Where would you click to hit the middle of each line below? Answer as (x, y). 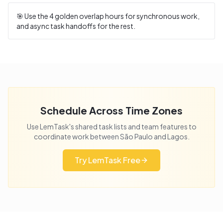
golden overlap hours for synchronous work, (127, 16)
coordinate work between (77, 136)
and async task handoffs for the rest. (76, 26)
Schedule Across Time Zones (111, 110)
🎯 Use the (33, 16)
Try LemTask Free (108, 160)
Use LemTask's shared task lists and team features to (111, 126)
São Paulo (136, 136)
